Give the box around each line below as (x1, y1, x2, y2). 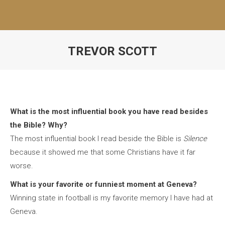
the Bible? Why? (10, 121, 67, 130)
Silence (183, 134, 207, 143)
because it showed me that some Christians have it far (10, 148, 195, 157)
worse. (10, 161, 33, 170)
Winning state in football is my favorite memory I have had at (10, 193, 213, 202)
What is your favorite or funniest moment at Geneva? (10, 180, 197, 189)
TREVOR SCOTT (68, 44, 157, 58)
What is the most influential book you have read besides (10, 107, 208, 116)
